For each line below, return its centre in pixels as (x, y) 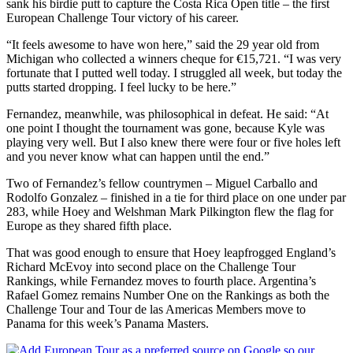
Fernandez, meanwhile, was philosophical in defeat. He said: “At (167, 113)
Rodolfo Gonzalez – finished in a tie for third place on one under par (176, 197)
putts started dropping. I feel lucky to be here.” (121, 87)
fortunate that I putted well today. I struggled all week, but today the (174, 72)
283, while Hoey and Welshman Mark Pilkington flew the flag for (170, 211)
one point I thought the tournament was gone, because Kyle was (165, 128)
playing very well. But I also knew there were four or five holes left (173, 142)
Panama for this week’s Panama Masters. (108, 323)
